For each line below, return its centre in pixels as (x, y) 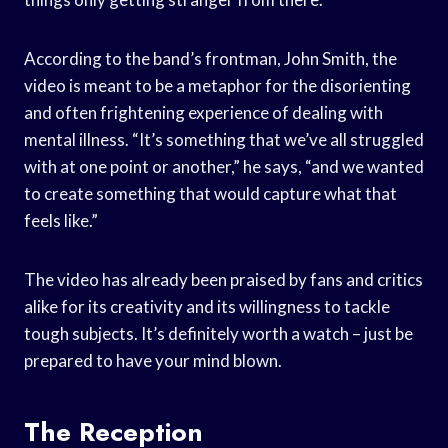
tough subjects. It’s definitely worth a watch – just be (218, 333)
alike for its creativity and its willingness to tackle (207, 306)
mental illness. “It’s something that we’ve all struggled (224, 139)
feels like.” (61, 220)
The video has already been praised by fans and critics (223, 279)
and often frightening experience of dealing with (203, 112)
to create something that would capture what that (210, 193)
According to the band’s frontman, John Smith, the (210, 58)
